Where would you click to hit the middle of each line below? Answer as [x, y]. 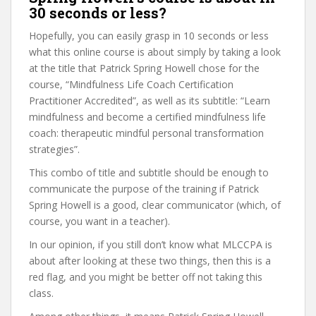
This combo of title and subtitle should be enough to [149, 172]
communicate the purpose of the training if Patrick [144, 189]
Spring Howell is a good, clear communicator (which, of [155, 205]
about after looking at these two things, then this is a [150, 261]
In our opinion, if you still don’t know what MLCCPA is [151, 244]
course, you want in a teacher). [99, 221]
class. [41, 293]
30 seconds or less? [98, 13]
